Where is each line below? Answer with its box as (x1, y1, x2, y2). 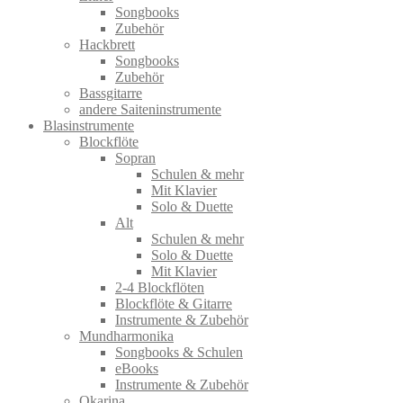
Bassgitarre (79, 85, 142, 101)
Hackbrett (79, 36, 135, 52)
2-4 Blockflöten (115, 279, 204, 295)
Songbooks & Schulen (115, 344, 243, 360)
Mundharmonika (79, 327, 174, 344)
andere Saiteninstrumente (79, 101, 221, 117)
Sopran (115, 149, 156, 166)
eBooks (115, 360, 158, 376)
